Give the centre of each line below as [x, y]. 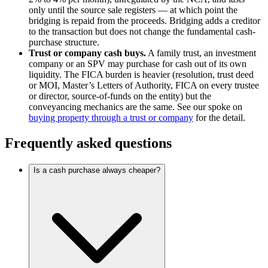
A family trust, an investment [201, 53]
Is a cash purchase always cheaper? [97, 170]
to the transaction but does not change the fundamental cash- [142, 31]
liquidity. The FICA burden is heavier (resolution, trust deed [141, 74]
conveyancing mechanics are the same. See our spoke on [135, 106]
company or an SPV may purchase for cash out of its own [138, 63]
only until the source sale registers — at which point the [133, 10]
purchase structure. [64, 42]
